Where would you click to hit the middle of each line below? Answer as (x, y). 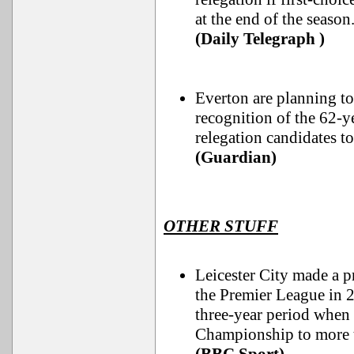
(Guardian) (236, 157)
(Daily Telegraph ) (260, 39)
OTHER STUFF (221, 226)
